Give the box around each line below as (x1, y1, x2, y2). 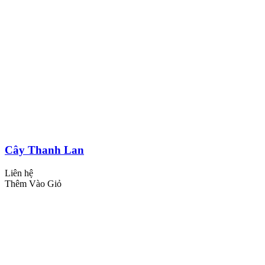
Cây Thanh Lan (5, 143, 84, 156)
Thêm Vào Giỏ (5, 178, 62, 189)
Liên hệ (5, 167, 33, 178)
